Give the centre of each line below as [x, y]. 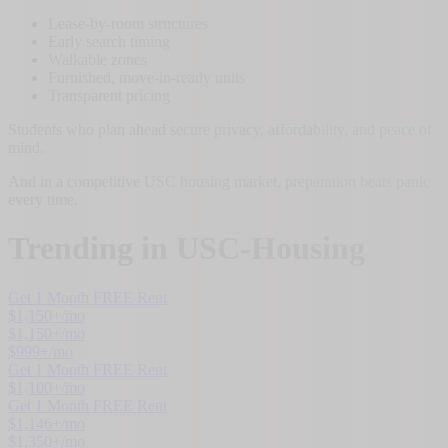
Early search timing [109, 41]
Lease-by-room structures [128, 23]
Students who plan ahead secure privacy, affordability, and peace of [220, 129]
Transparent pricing [109, 95]
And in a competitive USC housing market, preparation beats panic [219, 181]
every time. [43, 199]
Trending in [92, 248]
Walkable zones [97, 59]
